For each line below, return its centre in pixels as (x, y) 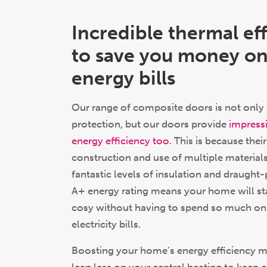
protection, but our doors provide (150, 124)
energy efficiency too (120, 141)
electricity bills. (107, 224)
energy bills (123, 78)
